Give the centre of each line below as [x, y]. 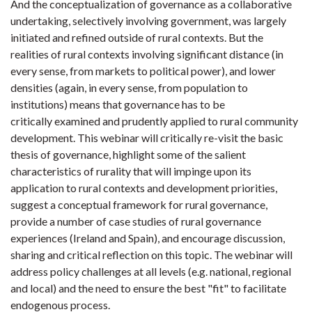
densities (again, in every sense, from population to [129, 87]
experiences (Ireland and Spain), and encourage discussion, [148, 238]
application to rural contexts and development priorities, [144, 188]
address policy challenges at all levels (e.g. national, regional [151, 271]
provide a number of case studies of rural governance [136, 221]
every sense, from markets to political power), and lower [143, 71]
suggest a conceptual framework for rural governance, [139, 204]
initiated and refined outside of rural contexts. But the [137, 37]
